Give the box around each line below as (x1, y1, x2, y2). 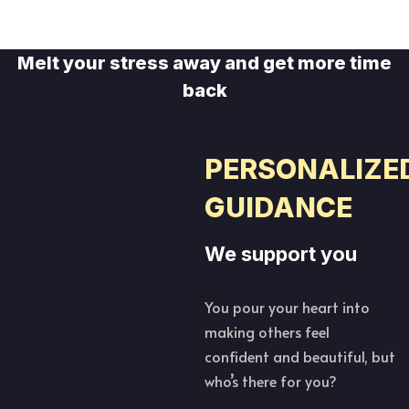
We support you (204, 242, 357, 267)
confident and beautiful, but (204, 346, 395, 367)
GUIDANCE (204, 191, 352, 225)
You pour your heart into (204, 297, 370, 318)
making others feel (204, 321, 330, 342)
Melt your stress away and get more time (17, 52, 392, 75)
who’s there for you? (204, 371, 337, 392)
